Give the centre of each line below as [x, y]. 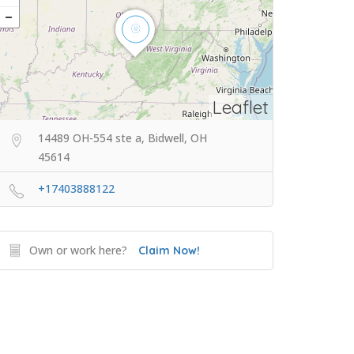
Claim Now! [169, 251]
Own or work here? [78, 250]
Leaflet [241, 107]
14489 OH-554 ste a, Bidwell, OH [122, 138]
